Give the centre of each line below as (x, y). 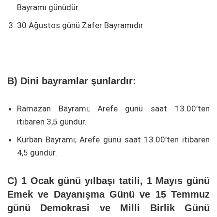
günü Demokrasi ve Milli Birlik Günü (108, 208)
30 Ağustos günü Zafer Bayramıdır (80, 25)
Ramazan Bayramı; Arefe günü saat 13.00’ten (113, 109)
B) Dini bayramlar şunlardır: (72, 81)
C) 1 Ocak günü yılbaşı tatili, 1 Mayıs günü (108, 181)
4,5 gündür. (37, 153)
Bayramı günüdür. (48, 8)
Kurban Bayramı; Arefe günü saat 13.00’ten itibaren (113, 140)
